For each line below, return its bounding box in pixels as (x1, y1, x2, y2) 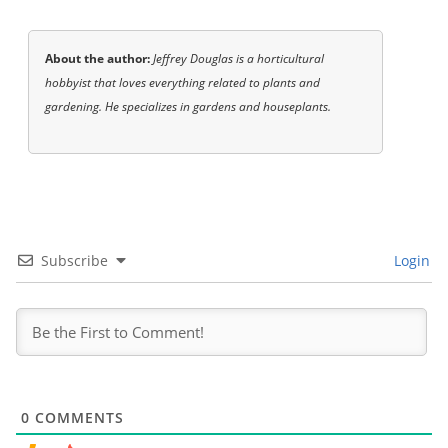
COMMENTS (30, 407, 124, 427)
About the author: (45, 50, 154, 68)
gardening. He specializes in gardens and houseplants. (45, 98, 332, 116)
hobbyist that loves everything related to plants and (45, 74, 321, 92)
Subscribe (41, 250, 108, 270)
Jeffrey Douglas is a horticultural (153, 50, 325, 68)
